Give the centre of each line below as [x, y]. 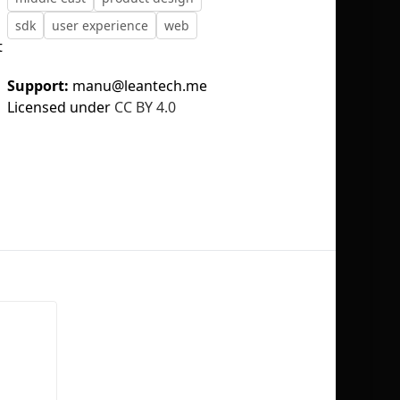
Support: [40, 86]
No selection [266, 116]
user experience [100, 25]
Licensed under [59, 107]
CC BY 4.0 [145, 107]
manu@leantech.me [140, 86]
